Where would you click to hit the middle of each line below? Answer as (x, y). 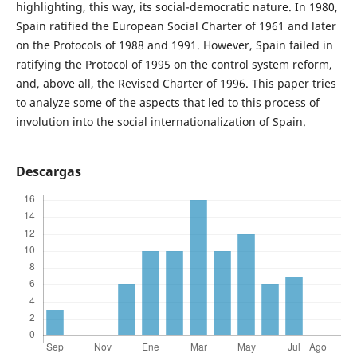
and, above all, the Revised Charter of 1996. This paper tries (176, 84)
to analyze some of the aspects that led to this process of (167, 103)
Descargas (48, 172)
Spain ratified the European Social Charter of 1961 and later (176, 26)
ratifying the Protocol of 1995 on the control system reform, (174, 65)
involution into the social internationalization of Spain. (161, 122)
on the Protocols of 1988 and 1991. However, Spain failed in (174, 45)
